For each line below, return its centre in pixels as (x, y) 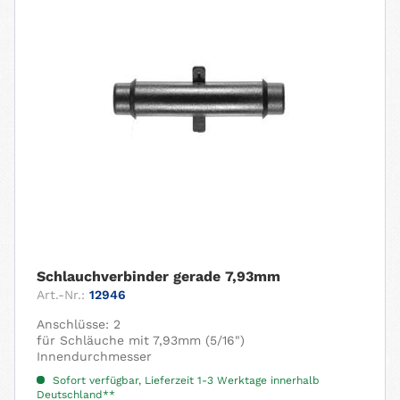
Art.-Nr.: (61, 294)
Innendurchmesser (95, 356)
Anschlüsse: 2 (79, 324)
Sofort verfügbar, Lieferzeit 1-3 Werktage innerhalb (185, 380)
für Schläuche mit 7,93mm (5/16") (141, 340)
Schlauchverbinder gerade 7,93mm (159, 276)
